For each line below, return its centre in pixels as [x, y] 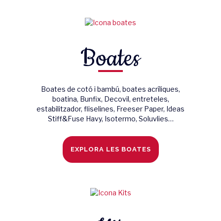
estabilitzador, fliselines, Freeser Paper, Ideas [110, 109]
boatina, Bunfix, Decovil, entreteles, [110, 99]
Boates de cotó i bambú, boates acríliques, [110, 89]
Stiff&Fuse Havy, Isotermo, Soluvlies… [110, 118]
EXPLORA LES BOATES [110, 149]
